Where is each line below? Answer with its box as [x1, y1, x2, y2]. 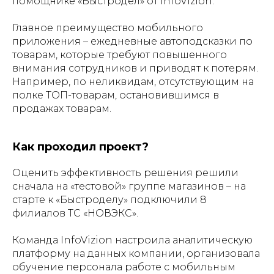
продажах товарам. [12, 103, 111, 114]
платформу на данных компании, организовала [12, 248, 260, 259]
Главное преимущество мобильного [12, 22, 203, 34]
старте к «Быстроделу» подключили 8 [12, 194, 207, 206]
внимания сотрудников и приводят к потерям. [12, 62, 258, 74]
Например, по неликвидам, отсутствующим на [12, 76, 254, 87]
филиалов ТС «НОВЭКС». [12, 207, 138, 219]
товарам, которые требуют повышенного [12, 49, 227, 61]
